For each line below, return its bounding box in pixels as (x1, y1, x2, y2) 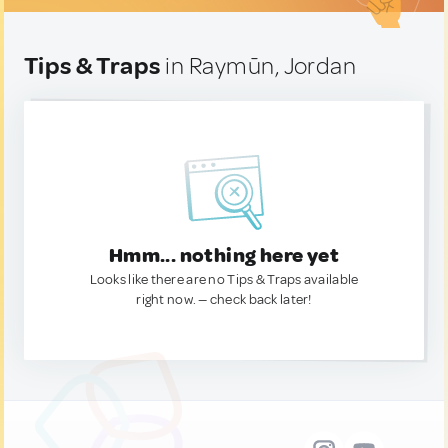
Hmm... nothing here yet (108, 243, 340, 268)
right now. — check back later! (136, 291, 312, 308)
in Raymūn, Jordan (160, 51, 357, 81)
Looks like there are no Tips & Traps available (89, 271, 359, 288)
